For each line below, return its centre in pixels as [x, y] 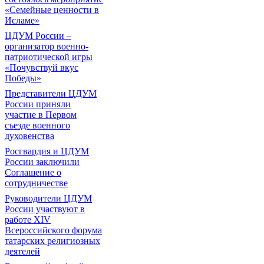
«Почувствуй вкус [42, 67]
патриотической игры [49, 57]
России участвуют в [45, 209]
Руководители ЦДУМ [48, 198]
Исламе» [22, 20]
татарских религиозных [52, 241]
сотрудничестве [36, 183]
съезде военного [37, 125]
